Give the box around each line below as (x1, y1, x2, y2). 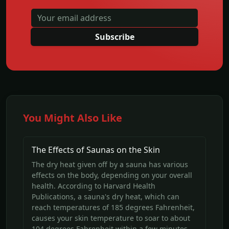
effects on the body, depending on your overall (32, 170, 192, 180)
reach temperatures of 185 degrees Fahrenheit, (32, 202, 195, 212)
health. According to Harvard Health (32, 180, 155, 191)
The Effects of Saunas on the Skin (32, 144, 160, 155)
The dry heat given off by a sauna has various (32, 159, 188, 169)
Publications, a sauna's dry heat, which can (32, 191, 179, 201)
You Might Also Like (23, 110, 122, 125)
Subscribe (95, 31, 134, 42)
